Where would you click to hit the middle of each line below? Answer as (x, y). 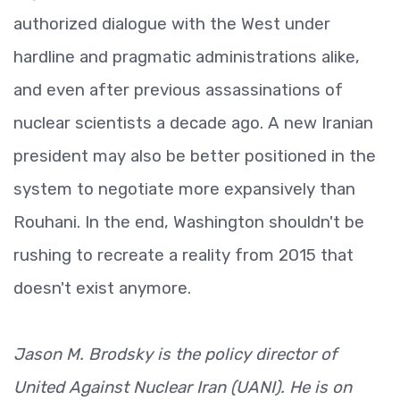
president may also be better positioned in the (195, 156)
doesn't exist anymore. (102, 288)
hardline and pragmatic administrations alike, (187, 57)
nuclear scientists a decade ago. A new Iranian (193, 123)
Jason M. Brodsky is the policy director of (175, 354)
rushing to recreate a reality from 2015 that (183, 255)
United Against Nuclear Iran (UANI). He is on (183, 387)
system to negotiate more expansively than (184, 189)
